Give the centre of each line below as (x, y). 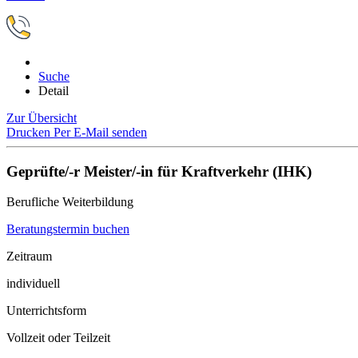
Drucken (30, 132)
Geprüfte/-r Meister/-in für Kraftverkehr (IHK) (159, 171)
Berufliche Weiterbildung (70, 202)
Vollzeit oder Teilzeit (58, 338)
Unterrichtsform (46, 311)
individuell (33, 284)
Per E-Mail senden (100, 132)
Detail (54, 91)
